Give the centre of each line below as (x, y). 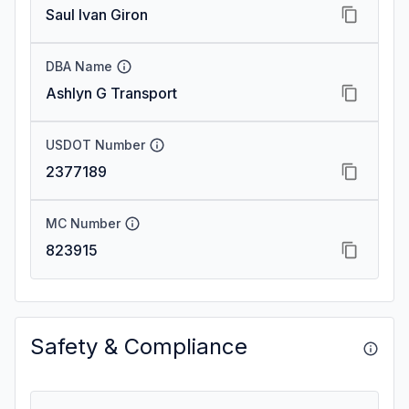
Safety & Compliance (139, 346)
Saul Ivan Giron (97, 15)
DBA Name (79, 66)
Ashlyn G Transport (111, 93)
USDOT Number (95, 145)
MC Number (83, 223)
